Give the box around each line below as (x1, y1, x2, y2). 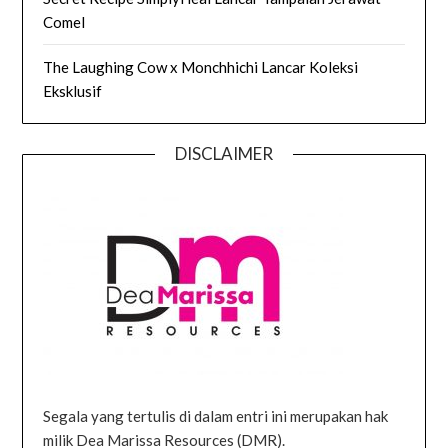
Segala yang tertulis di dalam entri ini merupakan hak (43, 406, 389, 425)
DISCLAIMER (175, 143, 273, 165)
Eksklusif (43, 82, 103, 101)
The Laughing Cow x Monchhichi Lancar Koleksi (43, 58, 359, 77)
